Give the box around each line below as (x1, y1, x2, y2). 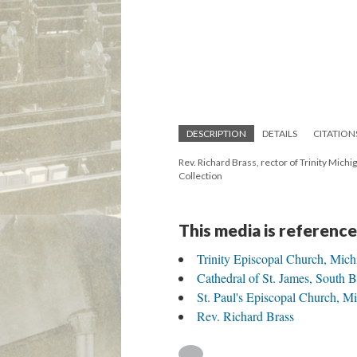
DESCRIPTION (186, 127, 246, 139)
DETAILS (262, 127, 297, 139)
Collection (178, 170, 222, 182)
